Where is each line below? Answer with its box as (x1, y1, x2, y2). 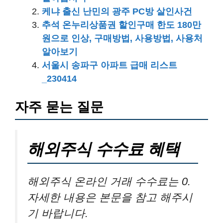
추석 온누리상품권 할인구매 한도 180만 (42, 20, 201, 30)
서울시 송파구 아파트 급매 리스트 (42, 60, 177, 70)
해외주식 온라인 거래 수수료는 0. (27, 175, 191, 188)
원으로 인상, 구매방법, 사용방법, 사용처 (42, 33, 203, 43)
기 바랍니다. (27, 207, 88, 220)
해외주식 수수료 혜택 (27, 140, 180, 158)
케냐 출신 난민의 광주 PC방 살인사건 (42, 6, 192, 16)
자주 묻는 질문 (15, 100, 104, 114)
